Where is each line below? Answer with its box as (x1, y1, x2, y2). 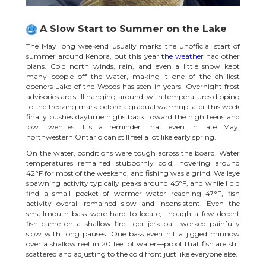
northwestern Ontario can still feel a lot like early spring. (26, 132, 216, 141)
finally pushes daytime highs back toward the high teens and (26, 112, 240, 121)
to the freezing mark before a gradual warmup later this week (26, 102, 240, 111)
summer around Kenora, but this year (26, 51, 159, 61)
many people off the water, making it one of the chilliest (26, 71, 240, 81)
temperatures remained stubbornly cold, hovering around (26, 158, 240, 167)
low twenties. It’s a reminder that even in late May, (26, 122, 240, 131)
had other (203, 51, 240, 61)
